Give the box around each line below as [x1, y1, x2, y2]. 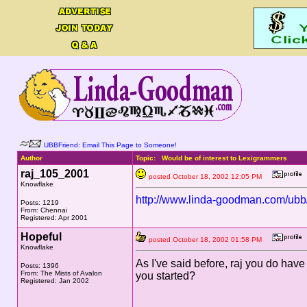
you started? [135, 270, 195, 282]
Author [20, 154, 42, 162]
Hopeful [20, 231, 62, 243]
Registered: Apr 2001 [20, 214, 88, 221]
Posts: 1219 [20, 199, 59, 206]
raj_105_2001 [20, 168, 89, 180]
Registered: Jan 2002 [20, 277, 89, 284]
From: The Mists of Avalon [20, 269, 102, 277]
